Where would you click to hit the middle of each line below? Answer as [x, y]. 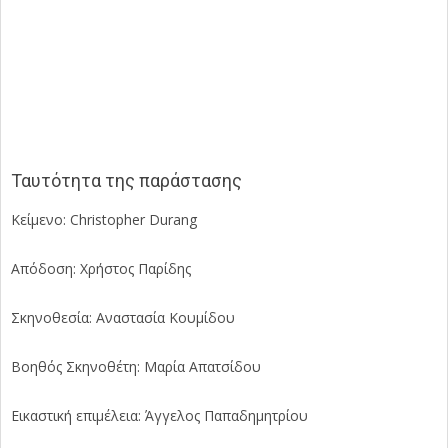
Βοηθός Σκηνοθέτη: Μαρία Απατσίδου [136, 366]
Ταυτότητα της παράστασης [126, 180]
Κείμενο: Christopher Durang [104, 219]
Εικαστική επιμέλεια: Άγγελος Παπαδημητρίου [159, 415]
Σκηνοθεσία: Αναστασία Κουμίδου [123, 317]
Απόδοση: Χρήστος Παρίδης [101, 268]
